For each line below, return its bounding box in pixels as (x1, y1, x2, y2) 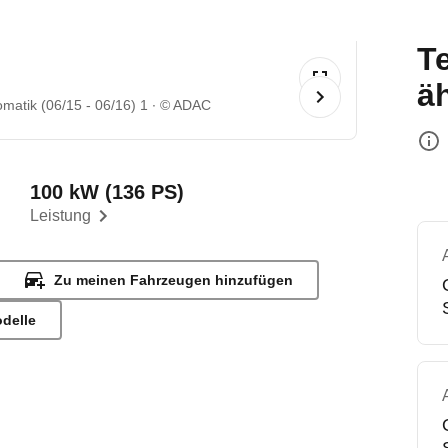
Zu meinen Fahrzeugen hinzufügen (54, 272, 294, 288)
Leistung (30, 207, 92, 224)
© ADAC (160, 97, 212, 113)
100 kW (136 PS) (30, 181, 185, 203)
